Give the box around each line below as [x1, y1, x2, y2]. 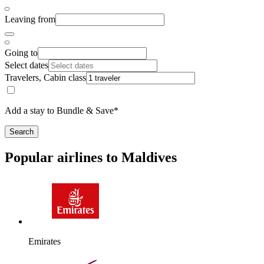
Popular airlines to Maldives [5, 149, 177, 165]
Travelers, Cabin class [5, 72, 86, 83]
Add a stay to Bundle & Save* [5, 105, 118, 116]
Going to [5, 48, 38, 58]
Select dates [5, 60, 48, 71]
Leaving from [5, 14, 55, 25]
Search [9, 127, 34, 137]
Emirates [28, 236, 61, 246]
